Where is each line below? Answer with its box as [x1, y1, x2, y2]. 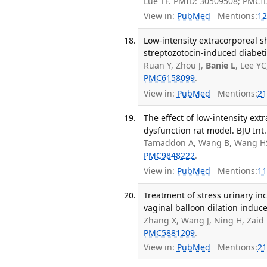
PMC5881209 [144, 226, 195, 238]
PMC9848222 [144, 150, 195, 162]
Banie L [206, 60, 236, 72]
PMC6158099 [144, 72, 195, 84]
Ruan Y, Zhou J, [144, 60, 206, 72]
